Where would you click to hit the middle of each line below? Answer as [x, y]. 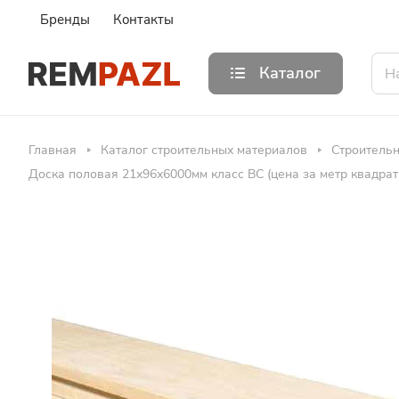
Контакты [143, 20]
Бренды [65, 20]
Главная [53, 150]
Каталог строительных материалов [204, 150]
